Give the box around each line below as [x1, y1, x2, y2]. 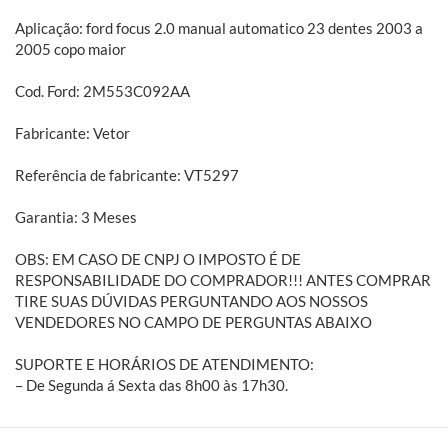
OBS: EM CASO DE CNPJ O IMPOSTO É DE [15, 249, 301, 268]
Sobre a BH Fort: [15, 417, 125, 436]
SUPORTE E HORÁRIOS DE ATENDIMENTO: [15, 354, 314, 373]
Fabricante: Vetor [15, 123, 130, 142]
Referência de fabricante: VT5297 [15, 165, 239, 184]
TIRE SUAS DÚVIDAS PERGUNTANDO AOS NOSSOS [15, 291, 368, 310]
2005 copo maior [15, 39, 126, 58]
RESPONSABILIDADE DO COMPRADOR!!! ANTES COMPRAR [15, 270, 431, 289]
